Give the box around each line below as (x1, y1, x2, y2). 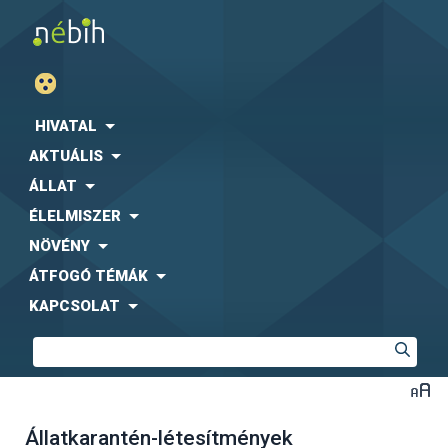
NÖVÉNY (29, 237, 90, 255)
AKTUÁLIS (29, 147, 103, 165)
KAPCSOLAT (29, 297, 120, 315)
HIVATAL (35, 117, 97, 135)
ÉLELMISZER (29, 207, 121, 225)
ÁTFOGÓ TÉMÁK (29, 267, 148, 285)
